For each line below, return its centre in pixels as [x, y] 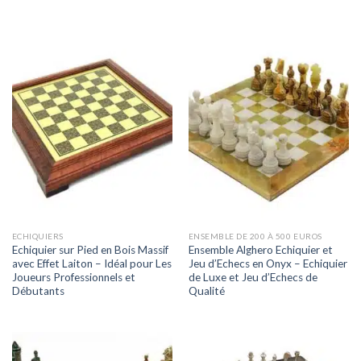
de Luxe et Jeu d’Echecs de [253, 277]
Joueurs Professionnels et [73, 277]
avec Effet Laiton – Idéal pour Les [91, 263]
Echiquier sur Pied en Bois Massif [90, 249]
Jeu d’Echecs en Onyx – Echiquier [268, 263]
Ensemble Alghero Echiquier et [260, 249]
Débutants [38, 290]
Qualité [206, 290]
